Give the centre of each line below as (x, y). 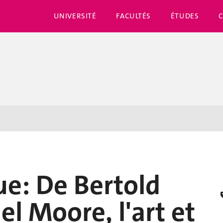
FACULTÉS (133, 16)
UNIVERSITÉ (75, 16)
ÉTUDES (185, 16)
